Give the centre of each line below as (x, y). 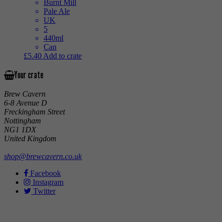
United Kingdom (30, 139)
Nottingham (23, 121)
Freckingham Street (34, 112)
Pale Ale (57, 11)
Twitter (43, 191)
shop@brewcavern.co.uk (43, 157)
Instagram (47, 182)
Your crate (29, 75)
